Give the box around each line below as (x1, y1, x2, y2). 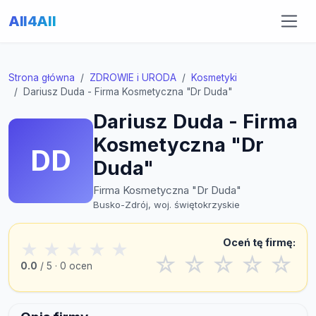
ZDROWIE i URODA (90, 72, 176, 83)
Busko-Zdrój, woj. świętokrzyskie (93, 199, 240, 210)
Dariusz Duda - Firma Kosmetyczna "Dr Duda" (23, 86, 232, 97)
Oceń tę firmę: (223, 236, 296, 248)
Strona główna (8, 72, 75, 83)
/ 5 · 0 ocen (37, 260, 92, 272)
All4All (8, 12, 56, 30)
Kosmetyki (191, 72, 237, 83)
